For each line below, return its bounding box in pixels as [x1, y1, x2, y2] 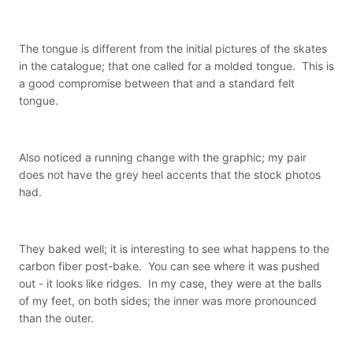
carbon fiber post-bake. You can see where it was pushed [19, 259, 320, 273]
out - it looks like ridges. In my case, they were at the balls [19, 277, 321, 291]
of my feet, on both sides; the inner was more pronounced [19, 294, 317, 308]
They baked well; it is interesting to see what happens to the [19, 242, 329, 256]
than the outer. [19, 311, 94, 325]
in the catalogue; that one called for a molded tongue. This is [19, 59, 334, 73]
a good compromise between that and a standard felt [19, 76, 295, 91]
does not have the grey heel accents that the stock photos [19, 168, 321, 182]
